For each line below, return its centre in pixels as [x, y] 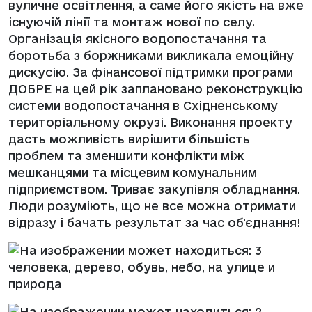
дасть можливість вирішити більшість [129, 139]
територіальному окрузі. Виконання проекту [150, 122]
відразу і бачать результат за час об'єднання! [155, 222]
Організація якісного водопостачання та [138, 38]
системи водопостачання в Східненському [143, 105]
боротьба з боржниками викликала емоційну [151, 55]
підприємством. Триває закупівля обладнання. [154, 189]
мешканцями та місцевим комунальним [133, 172]
